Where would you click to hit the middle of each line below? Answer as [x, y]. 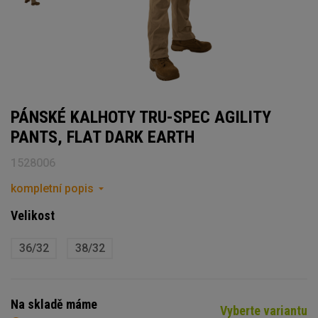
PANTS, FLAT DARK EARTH [103, 137]
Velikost [33, 215]
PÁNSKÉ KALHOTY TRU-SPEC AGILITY [141, 117]
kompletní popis [52, 188]
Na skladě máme [54, 304]
